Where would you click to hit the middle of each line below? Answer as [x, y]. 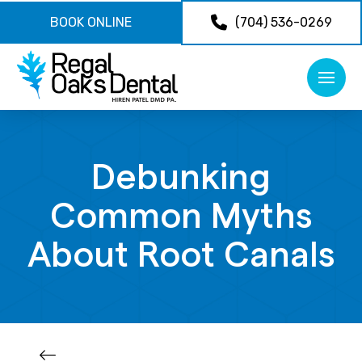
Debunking [181, 177]
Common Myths [181, 216]
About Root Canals [181, 255]
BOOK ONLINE [90, 23]
